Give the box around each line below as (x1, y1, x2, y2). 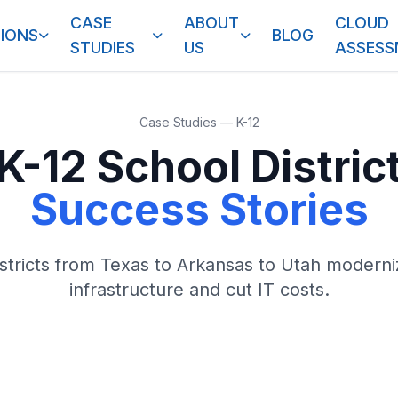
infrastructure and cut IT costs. (68, 279, 330, 300)
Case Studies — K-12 (139, 115, 259, 130)
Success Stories (29, 183, 369, 235)
